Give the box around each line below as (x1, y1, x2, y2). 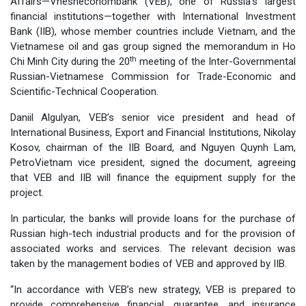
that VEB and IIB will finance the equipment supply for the (10, 171, 296, 184)
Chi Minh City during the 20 (10, 55, 130, 68)
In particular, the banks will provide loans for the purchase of (10, 212, 296, 225)
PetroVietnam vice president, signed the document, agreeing (10, 156, 296, 169)
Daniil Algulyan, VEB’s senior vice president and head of (10, 111, 296, 124)
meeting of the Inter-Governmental (136, 55, 296, 68)
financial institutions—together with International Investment (10, 10, 296, 23)
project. (10, 186, 44, 199)
